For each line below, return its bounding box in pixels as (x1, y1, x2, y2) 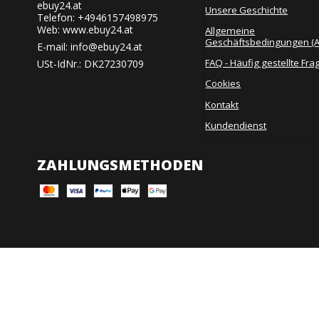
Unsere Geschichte (205, 3, 288, 16)
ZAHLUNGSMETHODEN (37, 155, 203, 174)
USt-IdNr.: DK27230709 (37, 56, 144, 70)
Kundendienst (205, 118, 267, 132)
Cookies (205, 77, 241, 90)
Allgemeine (205, 23, 256, 37)
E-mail (37, 39, 66, 53)
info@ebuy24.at (70, 39, 142, 53)
